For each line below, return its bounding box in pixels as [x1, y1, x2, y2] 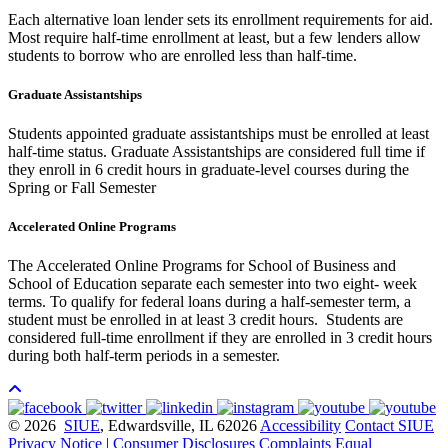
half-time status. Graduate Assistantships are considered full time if [8, 143, 425, 161]
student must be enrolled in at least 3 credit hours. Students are [8, 311, 403, 329]
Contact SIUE [345, 417, 434, 435]
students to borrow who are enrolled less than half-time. [8, 46, 357, 64]
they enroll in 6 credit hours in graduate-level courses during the [8, 161, 409, 179]
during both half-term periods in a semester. [8, 347, 280, 365]
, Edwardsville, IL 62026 [100, 417, 260, 435]
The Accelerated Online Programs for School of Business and [8, 257, 396, 275]
